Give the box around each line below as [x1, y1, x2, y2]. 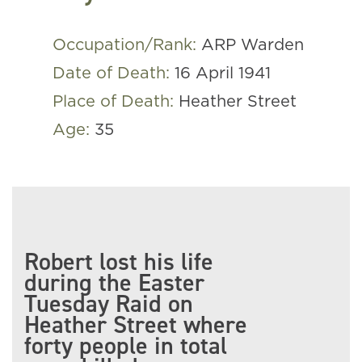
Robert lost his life [24, 246, 213, 278]
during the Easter [24, 267, 204, 299]
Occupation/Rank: [53, 37, 201, 53]
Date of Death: [53, 65, 175, 82]
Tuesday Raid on [24, 288, 193, 320]
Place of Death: [53, 94, 179, 110]
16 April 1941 [175, 65, 271, 82]
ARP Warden [201, 37, 304, 53]
